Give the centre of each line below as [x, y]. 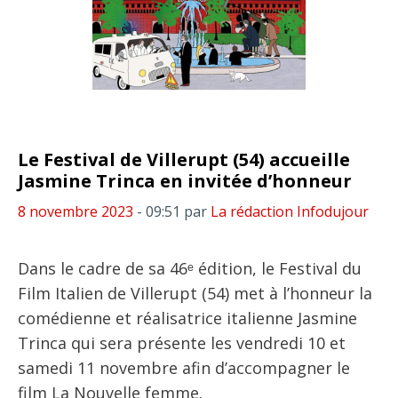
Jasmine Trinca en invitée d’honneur [185, 181]
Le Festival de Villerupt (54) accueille [184, 159]
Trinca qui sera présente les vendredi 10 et [182, 343]
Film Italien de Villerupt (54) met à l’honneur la [195, 293]
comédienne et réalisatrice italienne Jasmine [187, 318]
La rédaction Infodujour [290, 211]
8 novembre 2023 [76, 211]
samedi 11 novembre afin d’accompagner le [184, 368]
